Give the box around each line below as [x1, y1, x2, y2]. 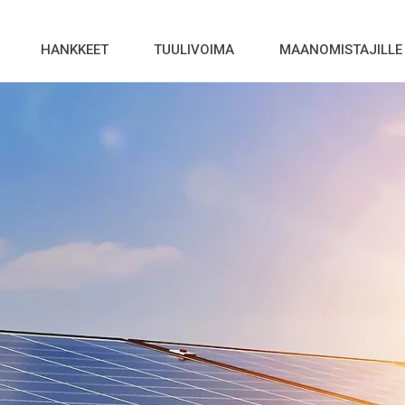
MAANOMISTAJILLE [279, 42, 402, 58]
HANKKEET [41, 42, 108, 58]
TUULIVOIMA [154, 42, 234, 58]
